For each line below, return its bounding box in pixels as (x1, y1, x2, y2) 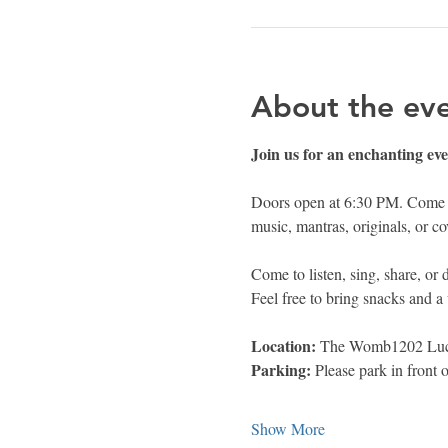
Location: (250, 333, 320, 357)
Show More (250, 417, 325, 439)
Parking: (250, 357, 315, 381)
